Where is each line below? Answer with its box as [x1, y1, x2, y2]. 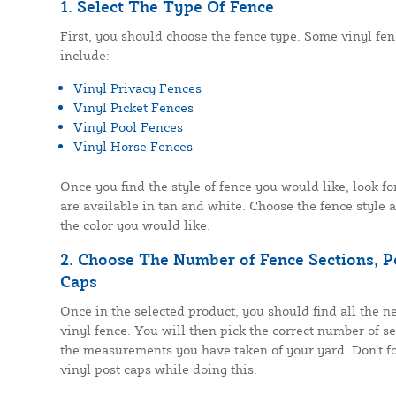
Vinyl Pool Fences [72, 118, 183, 136]
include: [59, 47, 110, 65]
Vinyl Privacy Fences [72, 80, 202, 97]
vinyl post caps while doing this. [59, 360, 257, 377]
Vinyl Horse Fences [72, 138, 193, 156]
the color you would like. [59, 216, 210, 233]
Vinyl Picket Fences [72, 99, 194, 117]
